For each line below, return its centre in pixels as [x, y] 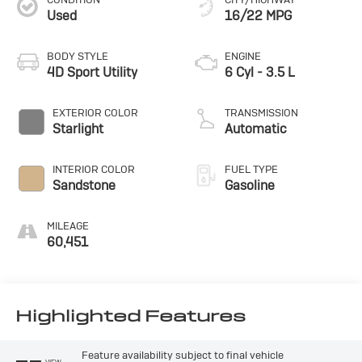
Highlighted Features [130, 316]
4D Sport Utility [92, 72]
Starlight [78, 128]
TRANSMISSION [261, 112]
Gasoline [250, 185]
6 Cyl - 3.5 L [260, 72]
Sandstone [84, 185]
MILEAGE [67, 225]
